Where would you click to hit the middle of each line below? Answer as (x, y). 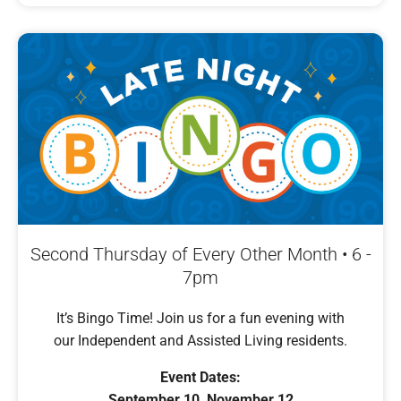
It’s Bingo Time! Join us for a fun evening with (200, 318)
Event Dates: (200, 377)
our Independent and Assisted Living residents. (200, 340)
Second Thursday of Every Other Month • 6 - (200, 254)
